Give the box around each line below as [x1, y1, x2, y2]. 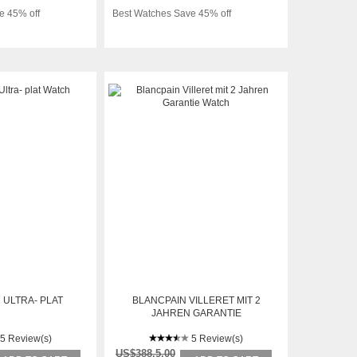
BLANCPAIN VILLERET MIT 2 [131, 295, 261, 306]
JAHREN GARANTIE [151, 308, 241, 319]
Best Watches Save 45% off [112, 8, 231, 19]
